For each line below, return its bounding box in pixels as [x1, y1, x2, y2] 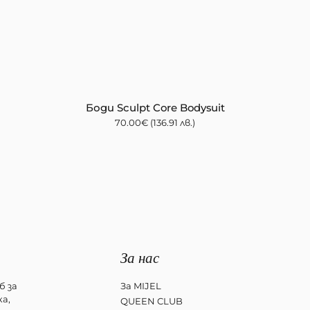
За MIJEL [120, 280, 161, 291]
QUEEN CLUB [120, 295, 183, 307]
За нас [120, 247, 159, 267]
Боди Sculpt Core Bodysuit [85, 101, 225, 114]
